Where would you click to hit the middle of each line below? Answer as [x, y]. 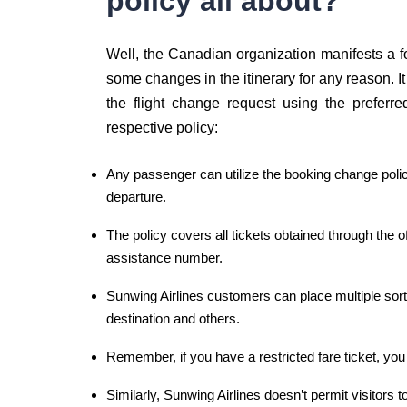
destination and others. [173, 318]
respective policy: [162, 128]
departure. [136, 197]
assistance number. [164, 258]
